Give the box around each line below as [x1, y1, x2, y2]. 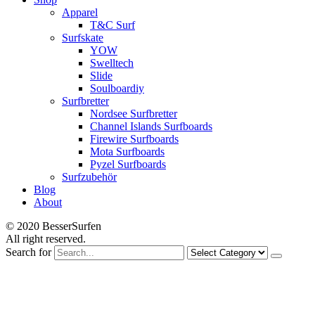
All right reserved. [6, 232, 86, 245]
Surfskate [62, 31, 103, 44]
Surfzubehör [62, 170, 117, 183]
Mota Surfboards [90, 145, 165, 157]
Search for [6, 245, 51, 258]
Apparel [62, 6, 98, 18]
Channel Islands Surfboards [90, 120, 212, 132]
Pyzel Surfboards [90, 157, 166, 170]
